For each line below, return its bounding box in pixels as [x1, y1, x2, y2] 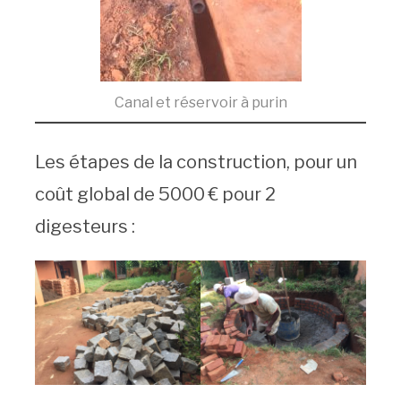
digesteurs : [34, 215, 135, 237]
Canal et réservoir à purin [114, 93, 287, 111]
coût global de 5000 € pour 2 [34, 183, 276, 205]
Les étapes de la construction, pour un [34, 150, 357, 173]
